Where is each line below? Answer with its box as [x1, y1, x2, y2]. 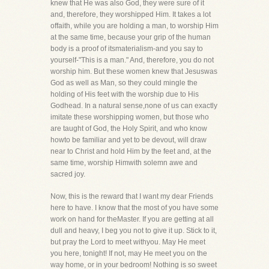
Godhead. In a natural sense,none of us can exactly [50, 101, 217, 110]
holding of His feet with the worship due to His [50, 90, 199, 98]
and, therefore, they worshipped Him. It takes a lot [50, 10, 211, 19]
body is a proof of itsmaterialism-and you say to [50, 44, 203, 53]
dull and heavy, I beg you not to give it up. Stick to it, [50, 226, 217, 235]
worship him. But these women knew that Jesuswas [50, 67, 217, 76]
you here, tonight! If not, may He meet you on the [50, 249, 207, 258]
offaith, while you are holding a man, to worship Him [50, 22, 219, 30]
